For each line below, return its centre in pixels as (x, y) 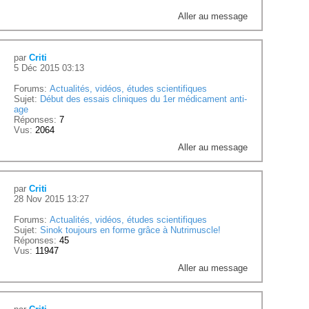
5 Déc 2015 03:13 (49, 68)
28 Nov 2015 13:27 (52, 199)
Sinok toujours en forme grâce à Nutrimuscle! (131, 230)
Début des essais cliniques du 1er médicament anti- (144, 99)
